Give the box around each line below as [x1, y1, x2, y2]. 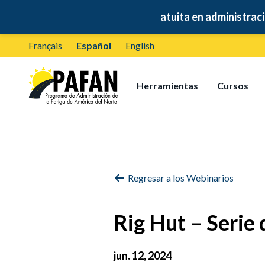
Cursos [217, 80, 249, 91]
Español [76, 40, 111, 51]
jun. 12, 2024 [114, 249, 172, 262]
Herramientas [137, 80, 199, 91]
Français [28, 40, 62, 51]
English [125, 40, 154, 51]
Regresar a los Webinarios [128, 172, 234, 183]
